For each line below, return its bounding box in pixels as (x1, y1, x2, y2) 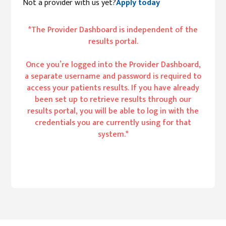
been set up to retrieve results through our (35, 93, 191, 106)
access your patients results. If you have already (27, 81, 199, 95)
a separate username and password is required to (25, 70, 201, 83)
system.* (97, 128, 129, 141)
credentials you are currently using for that (35, 116, 191, 130)
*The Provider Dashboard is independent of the (28, 23, 198, 37)
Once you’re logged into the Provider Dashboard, (25, 58, 201, 72)
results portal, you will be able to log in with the (27, 104, 199, 118)
